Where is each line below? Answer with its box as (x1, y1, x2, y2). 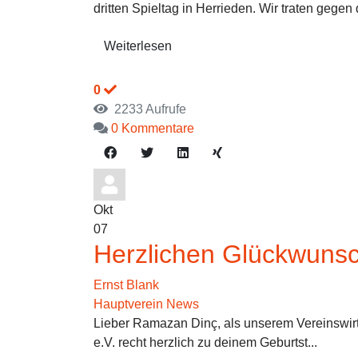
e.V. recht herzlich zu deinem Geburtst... (93, 336, 317, 349)
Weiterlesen (104, 39, 172, 53)
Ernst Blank (93, 278, 159, 292)
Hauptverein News (93, 297, 199, 311)
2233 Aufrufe (108, 102, 186, 116)
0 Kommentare (111, 121, 194, 135)
